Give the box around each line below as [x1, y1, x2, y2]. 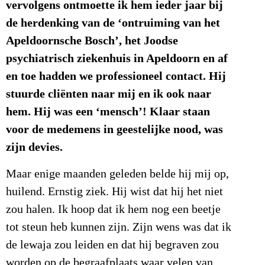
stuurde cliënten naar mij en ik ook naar [6, 87, 211, 101]
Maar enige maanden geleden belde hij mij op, [6, 167, 229, 180]
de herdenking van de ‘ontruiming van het [6, 16, 220, 30]
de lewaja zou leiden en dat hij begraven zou [6, 238, 219, 251]
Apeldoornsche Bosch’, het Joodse [6, 34, 178, 48]
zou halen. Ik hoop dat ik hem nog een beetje [6, 202, 221, 216]
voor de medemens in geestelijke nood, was [6, 122, 223, 137]
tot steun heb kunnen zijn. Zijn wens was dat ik [6, 220, 231, 234]
